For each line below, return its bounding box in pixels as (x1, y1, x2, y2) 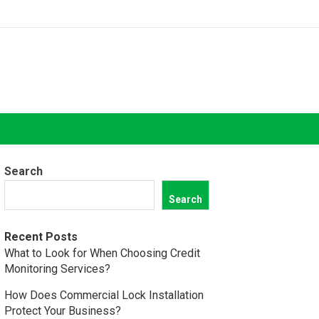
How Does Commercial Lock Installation (4, 288, 204, 302)
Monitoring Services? (4, 262, 110, 276)
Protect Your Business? (4, 304, 121, 318)
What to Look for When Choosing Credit (4, 246, 200, 260)
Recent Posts (4, 230, 78, 244)
